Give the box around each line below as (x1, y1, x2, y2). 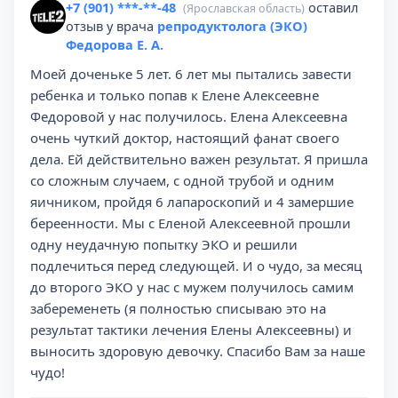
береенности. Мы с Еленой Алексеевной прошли (30, 214, 351, 232)
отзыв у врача (66, 17, 157, 35)
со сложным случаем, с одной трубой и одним (30, 171, 334, 189)
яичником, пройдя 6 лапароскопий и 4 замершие (30, 193, 354, 211)
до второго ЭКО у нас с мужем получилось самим (30, 278, 354, 296)
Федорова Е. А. (66, 36, 163, 53)
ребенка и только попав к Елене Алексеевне (30, 86, 319, 104)
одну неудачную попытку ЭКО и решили (30, 235, 298, 253)
